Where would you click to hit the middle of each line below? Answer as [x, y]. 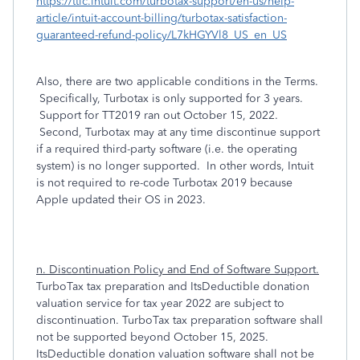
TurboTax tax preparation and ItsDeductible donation [173, 286]
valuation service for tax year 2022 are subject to [160, 303]
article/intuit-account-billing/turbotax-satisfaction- [162, 18]
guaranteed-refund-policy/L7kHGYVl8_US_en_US [162, 35]
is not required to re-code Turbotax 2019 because [164, 183]
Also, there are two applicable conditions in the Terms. [177, 82]
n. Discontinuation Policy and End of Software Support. [178, 270]
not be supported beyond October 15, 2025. [152, 337]
